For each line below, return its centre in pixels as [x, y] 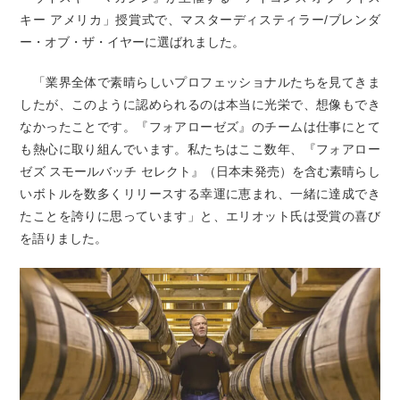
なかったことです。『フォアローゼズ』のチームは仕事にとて [200, 127]
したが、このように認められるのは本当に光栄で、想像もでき [200, 105]
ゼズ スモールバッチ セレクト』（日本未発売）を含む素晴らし [200, 172]
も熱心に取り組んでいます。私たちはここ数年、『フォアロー [200, 150]
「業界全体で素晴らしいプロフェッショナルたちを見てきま [200, 83]
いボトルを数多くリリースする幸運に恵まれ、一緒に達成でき [200, 194]
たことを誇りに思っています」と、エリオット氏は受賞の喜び [200, 217]
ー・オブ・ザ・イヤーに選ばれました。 [133, 42]
